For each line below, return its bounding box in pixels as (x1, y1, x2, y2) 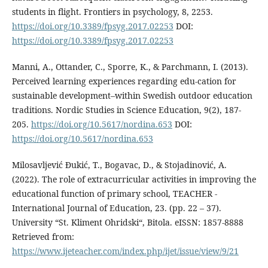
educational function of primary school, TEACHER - (11, 188, 217, 200)
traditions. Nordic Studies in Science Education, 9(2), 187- (11, 104, 241, 116)
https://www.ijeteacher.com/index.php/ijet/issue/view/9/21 (11, 245, 239, 257)
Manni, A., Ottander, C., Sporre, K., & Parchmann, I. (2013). (11, 61, 248, 73)
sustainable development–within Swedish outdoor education (11, 90, 252, 102)
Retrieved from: (11, 231, 74, 243)
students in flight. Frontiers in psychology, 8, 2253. (11, 6, 213, 18)
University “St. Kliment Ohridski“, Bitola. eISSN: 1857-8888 (11, 217, 243, 229)
